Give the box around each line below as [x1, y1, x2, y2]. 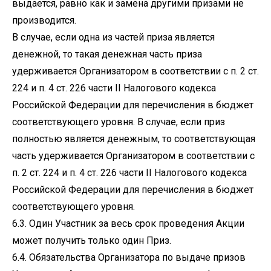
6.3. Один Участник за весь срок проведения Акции [12, 218, 244, 229]
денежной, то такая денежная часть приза [12, 48, 202, 60]
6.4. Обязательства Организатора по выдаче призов [12, 252, 246, 263]
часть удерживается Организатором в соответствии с [12, 150, 255, 162]
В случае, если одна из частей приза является [12, 31, 215, 43]
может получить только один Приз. [12, 235, 171, 246]
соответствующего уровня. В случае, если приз [12, 116, 225, 128]
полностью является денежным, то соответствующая [12, 133, 255, 145]
